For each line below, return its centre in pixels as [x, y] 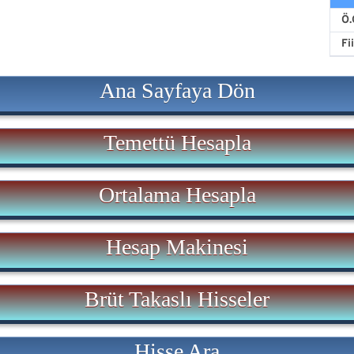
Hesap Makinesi [177, 247]
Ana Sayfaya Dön [177, 91]
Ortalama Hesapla [177, 195]
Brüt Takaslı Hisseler [177, 299]
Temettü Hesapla [177, 143]
